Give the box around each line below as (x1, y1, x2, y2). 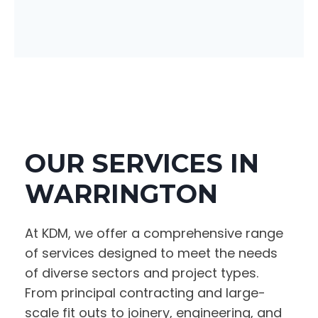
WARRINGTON (25, 178, 218, 210)
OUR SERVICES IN (25, 148, 259, 180)
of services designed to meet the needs (25, 244, 278, 263)
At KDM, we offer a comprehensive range (25, 224, 283, 243)
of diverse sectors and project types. (25, 264, 258, 283)
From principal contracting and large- (25, 284, 265, 302)
